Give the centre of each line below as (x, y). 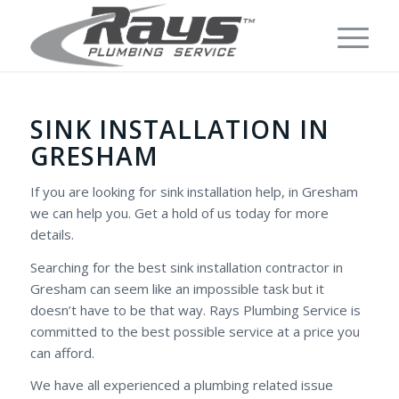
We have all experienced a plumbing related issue (181, 385)
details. (52, 234)
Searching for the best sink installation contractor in (186, 267)
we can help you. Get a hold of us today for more (179, 212)
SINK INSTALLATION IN (179, 129)
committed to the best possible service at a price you (195, 331)
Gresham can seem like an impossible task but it (177, 288)
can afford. (62, 352)
